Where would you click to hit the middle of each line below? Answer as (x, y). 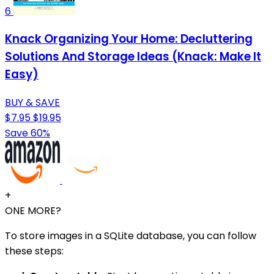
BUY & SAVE (32, 102)
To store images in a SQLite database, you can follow (131, 235)
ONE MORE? (33, 210)
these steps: (34, 251)
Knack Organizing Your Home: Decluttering (129, 39)
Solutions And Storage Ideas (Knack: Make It (133, 57)
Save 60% (28, 133)
